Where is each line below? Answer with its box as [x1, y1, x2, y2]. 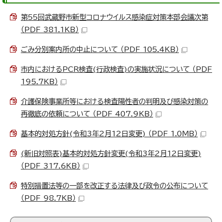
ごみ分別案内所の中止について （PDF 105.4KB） [21, 46, 179, 54]
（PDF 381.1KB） [21, 26, 79, 34]
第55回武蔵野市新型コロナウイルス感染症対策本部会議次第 [21, 13, 208, 21]
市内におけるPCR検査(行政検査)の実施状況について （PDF [21, 65, 212, 73]
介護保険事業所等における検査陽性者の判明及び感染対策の [21, 98, 208, 106]
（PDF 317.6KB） [21, 162, 80, 170]
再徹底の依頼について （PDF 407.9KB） [21, 110, 153, 118]
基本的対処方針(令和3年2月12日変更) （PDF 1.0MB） [21, 130, 198, 138]
